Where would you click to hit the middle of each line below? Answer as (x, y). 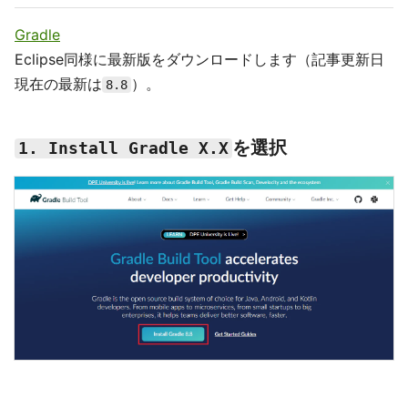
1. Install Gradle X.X (123, 149)
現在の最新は (58, 84)
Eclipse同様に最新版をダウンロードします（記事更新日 (199, 60)
